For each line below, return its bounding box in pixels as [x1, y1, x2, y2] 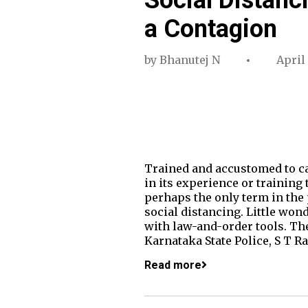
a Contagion [144, 14, 277, 43]
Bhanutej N [159, 52, 220, 67]
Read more [144, 258, 201, 272]
